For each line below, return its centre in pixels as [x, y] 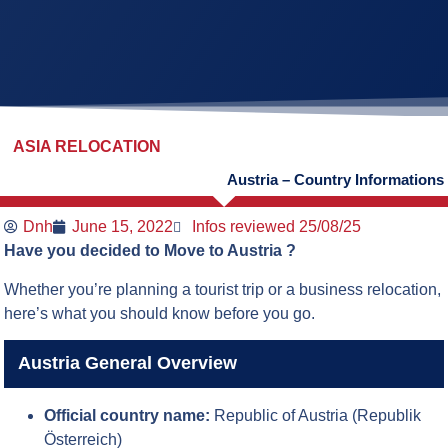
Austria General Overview [127, 363]
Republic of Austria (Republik [316, 415]
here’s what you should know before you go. [160, 313]
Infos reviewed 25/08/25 [277, 227]
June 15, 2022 [123, 227]
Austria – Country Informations [335, 180]
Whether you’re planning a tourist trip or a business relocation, [223, 289]
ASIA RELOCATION [87, 146]
